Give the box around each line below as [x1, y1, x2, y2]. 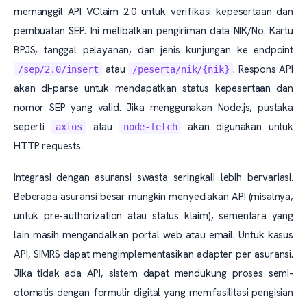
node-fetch [123, 121, 177, 132]
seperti [14, 120, 51, 134]
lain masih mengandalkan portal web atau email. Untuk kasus [14, 228, 293, 242]
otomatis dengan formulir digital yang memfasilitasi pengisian [14, 286, 293, 299]
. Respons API [233, 62, 294, 76]
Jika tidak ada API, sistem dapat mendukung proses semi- [14, 267, 293, 280]
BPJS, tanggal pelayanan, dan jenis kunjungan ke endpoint [14, 43, 293, 57]
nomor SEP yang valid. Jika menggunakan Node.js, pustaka [14, 101, 293, 114]
